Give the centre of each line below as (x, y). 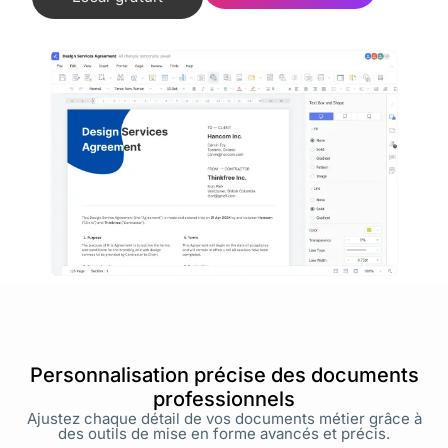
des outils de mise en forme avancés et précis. (224, 433)
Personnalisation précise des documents (224, 374)
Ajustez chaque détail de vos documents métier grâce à (224, 418)
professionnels (224, 398)
